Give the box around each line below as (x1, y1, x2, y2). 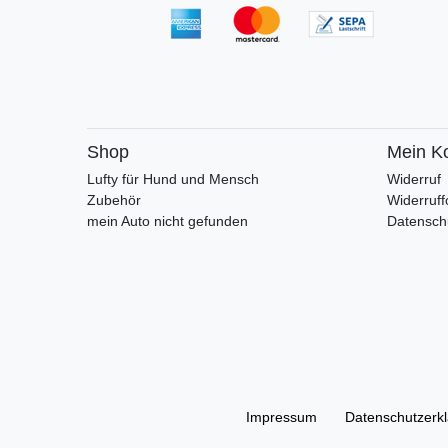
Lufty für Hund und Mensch (87, 171, 259, 188)
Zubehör (87, 192, 141, 209)
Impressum (246, 409, 317, 426)
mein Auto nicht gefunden (87, 213, 248, 230)
